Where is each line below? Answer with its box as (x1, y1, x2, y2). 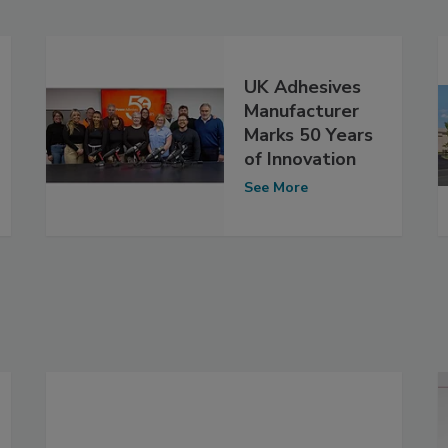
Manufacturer (244, 99, 359, 124)
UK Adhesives (244, 75, 361, 100)
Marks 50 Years (244, 123, 373, 148)
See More (244, 178, 308, 198)
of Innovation (244, 147, 356, 172)
